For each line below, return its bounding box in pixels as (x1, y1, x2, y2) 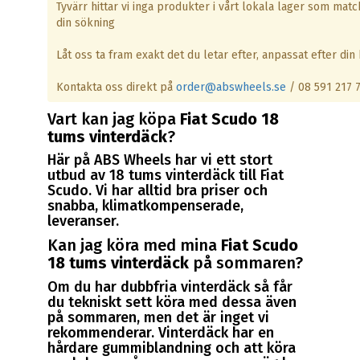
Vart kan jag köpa (47, 108, 181, 129)
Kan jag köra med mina (47, 235, 222, 256)
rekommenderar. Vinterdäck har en (47, 323, 275, 342)
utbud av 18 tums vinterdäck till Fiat (47, 166, 284, 185)
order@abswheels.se (176, 80, 287, 95)
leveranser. (47, 212, 120, 231)
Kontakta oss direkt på (56, 80, 177, 95)
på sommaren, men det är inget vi (47, 308, 270, 326)
